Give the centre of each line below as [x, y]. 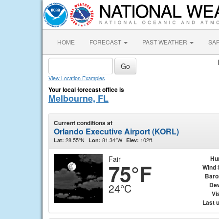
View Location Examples [77, 78]
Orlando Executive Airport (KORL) [116, 131]
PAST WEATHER [165, 42]
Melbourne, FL [78, 98]
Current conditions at [83, 123]
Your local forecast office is [86, 89]
